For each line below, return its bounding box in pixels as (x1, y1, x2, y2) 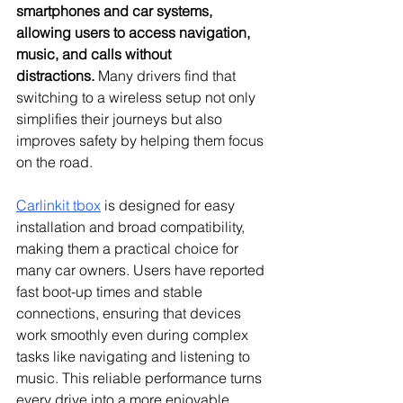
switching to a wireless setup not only (16, 88, 259, 106)
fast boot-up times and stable (16, 282, 206, 300)
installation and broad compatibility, (16, 218, 248, 236)
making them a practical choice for (16, 239, 242, 257)
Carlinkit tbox (16, 196, 101, 214)
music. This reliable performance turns (16, 369, 265, 387)
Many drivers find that (94, 67, 239, 85)
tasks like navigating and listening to (16, 347, 254, 365)
